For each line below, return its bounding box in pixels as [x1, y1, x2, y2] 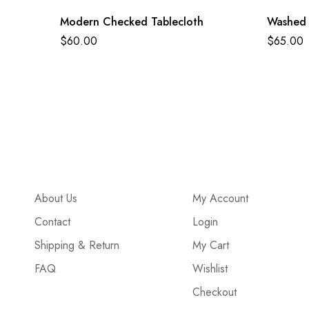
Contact [34, 213, 70, 230]
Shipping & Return [34, 237, 119, 253]
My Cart [192, 237, 230, 253]
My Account [192, 190, 249, 206]
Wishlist [192, 260, 228, 277]
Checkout [192, 283, 237, 300]
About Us [34, 190, 77, 206]
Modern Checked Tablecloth [60, 13, 203, 30]
